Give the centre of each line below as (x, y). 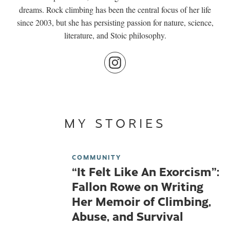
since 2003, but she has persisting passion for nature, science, (115, 22)
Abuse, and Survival (128, 215)
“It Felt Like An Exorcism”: (146, 171)
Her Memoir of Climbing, (141, 200)
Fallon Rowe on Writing (138, 186)
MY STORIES (115, 122)
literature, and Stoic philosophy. (115, 35)
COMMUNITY (97, 157)
